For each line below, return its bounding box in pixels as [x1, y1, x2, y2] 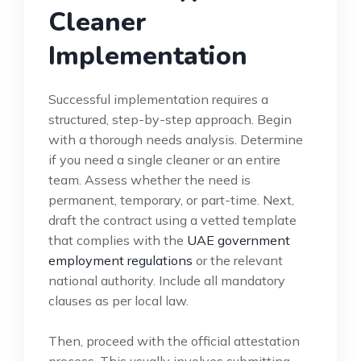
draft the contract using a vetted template [48, 211, 297, 228]
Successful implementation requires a [48, 90, 268, 107]
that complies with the [48, 231, 187, 248]
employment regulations [48, 251, 193, 268]
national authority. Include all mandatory [48, 272, 285, 288]
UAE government [187, 231, 290, 248]
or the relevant [193, 251, 283, 268]
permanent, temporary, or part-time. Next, [48, 191, 294, 208]
